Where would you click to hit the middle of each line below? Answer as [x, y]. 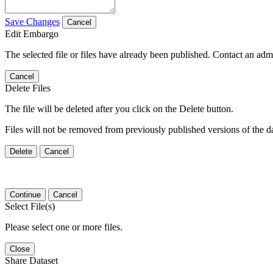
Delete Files [28, 88]
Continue [25, 194]
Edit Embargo [32, 34]
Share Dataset [31, 260]
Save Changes [32, 21]
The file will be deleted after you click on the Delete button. [119, 108]
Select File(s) [30, 206]
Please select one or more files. [64, 227]
